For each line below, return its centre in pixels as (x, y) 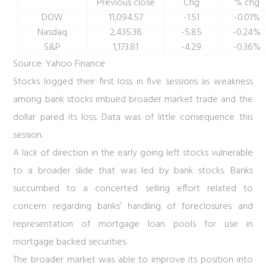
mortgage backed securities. (70, 242)
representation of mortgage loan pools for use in (133, 224)
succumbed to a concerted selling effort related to (133, 189)
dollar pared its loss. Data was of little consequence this (133, 118)
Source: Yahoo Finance (59, 64)
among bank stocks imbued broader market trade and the (133, 100)
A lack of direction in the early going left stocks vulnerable (133, 153)
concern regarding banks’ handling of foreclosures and (133, 207)
